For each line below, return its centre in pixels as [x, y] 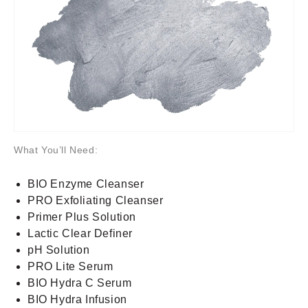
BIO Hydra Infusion [77, 299]
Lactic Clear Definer [80, 233]
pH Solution [59, 250]
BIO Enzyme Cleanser [86, 184]
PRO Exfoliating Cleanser [96, 200]
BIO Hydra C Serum [80, 283]
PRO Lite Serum [70, 266]
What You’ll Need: [56, 150]
